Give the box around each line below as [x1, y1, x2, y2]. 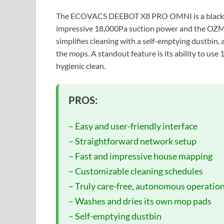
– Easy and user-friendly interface [68, 120, 197, 131]
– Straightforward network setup [68, 135, 196, 146]
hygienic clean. [56, 60, 105, 70]
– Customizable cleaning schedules [68, 165, 203, 176]
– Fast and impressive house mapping [68, 150, 212, 161]
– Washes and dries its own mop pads [68, 195, 211, 206]
